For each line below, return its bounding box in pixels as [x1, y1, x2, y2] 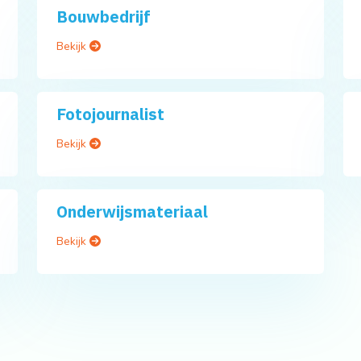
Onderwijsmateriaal [56, 201, 208, 223]
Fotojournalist [56, 103, 164, 126]
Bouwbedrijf [56, 6, 151, 28]
